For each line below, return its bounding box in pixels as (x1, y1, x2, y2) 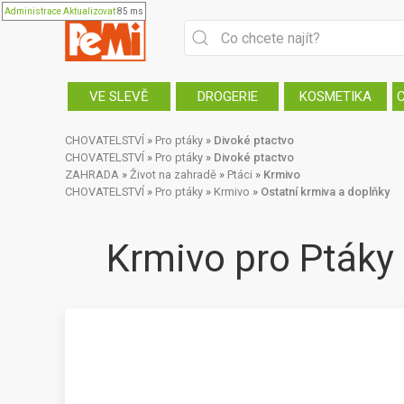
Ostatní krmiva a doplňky (261, 185, 390, 198)
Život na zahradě (130, 168, 216, 181)
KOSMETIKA (299, 88, 372, 105)
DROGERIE (197, 88, 258, 105)
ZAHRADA (65, 168, 119, 181)
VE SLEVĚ (89, 88, 149, 105)
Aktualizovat (63, 6, 115, 16)
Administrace (5, 6, 61, 16)
